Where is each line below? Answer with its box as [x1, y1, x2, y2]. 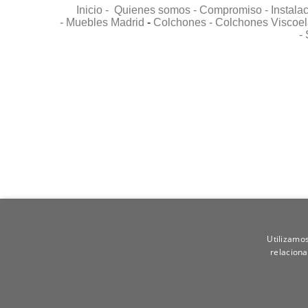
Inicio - [76, 3, 114, 16]
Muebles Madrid [66, 16, 144, 28]
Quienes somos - [113, 3, 199, 16]
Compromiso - [199, 3, 271, 16]
